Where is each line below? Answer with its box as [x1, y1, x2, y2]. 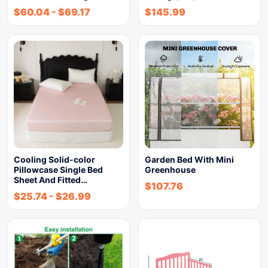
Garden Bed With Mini [145, 154, 234, 165]
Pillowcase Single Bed [14, 165, 103, 175]
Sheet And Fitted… [14, 175, 87, 185]
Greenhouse [145, 165, 196, 175]
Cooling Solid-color [14, 154, 95, 165]
